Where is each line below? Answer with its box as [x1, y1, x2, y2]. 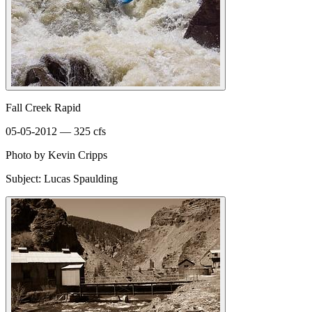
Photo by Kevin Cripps [6, 148, 107, 161]
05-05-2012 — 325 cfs [6, 125, 106, 137]
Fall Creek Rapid [6, 101, 81, 114]
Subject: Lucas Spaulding [6, 172, 118, 185]
